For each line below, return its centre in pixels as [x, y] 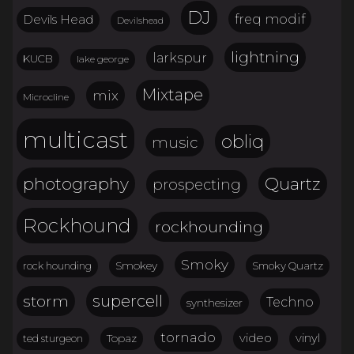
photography [76, 184]
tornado [188, 338]
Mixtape [173, 94]
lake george [103, 59]
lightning [265, 57]
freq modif [270, 19]
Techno [290, 301]
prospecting [197, 185]
